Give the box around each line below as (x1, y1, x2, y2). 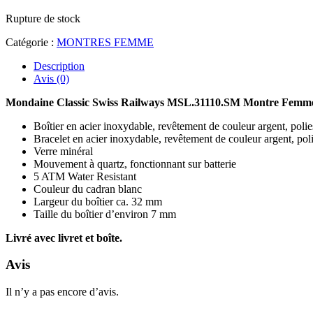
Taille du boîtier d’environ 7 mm (34, 208, 176, 220)
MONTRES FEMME (57, 36, 154, 48)
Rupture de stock (6, 12, 80, 24)
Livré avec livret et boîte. (6, 231, 122, 244)
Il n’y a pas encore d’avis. (6, 286, 119, 298)
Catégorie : (6, 36, 57, 48)
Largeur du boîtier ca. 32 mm (34, 195, 162, 208)
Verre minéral (34, 145, 93, 157)
